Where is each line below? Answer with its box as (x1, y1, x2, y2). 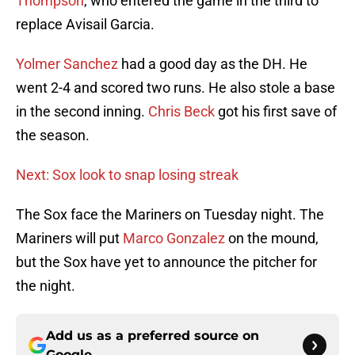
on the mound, (225, 230, 319, 247)
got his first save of (215, 103, 337, 120)
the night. (16, 277, 75, 295)
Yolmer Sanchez (16, 55, 118, 73)
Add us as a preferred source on (46, 328, 259, 344)
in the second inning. (16, 103, 148, 120)
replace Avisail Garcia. (16, 16, 155, 33)
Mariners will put (16, 230, 123, 247)
